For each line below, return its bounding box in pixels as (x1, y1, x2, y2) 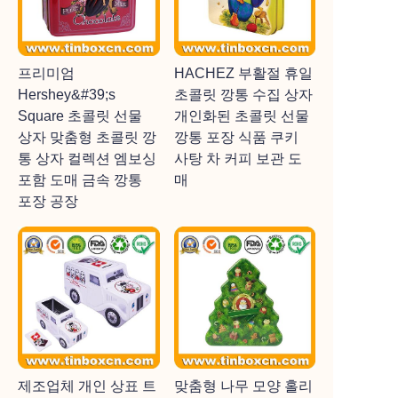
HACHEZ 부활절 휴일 (173, 66, 313, 81)
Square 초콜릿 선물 (18, 108, 142, 123)
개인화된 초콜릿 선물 (173, 108, 309, 123)
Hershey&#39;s (18, 87, 115, 102)
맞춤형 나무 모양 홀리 (173, 378, 313, 394)
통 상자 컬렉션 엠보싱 (18, 151, 156, 166)
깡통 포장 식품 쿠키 (173, 130, 298, 145)
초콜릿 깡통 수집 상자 (173, 87, 313, 102)
